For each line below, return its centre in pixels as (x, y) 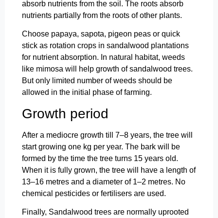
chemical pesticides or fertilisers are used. (94, 193)
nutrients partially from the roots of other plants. (102, 15)
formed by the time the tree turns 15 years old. (100, 158)
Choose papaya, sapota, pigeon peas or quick (101, 34)
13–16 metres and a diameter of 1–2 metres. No (104, 182)
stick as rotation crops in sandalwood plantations (105, 46)
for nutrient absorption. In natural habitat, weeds (103, 57)
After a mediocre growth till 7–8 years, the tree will (107, 135)
